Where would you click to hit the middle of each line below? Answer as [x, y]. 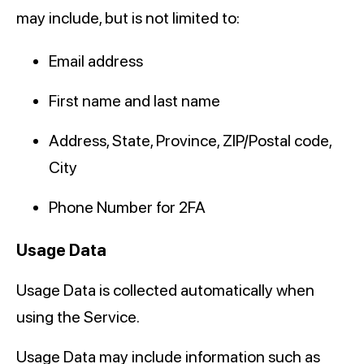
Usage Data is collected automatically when [165, 290]
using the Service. [78, 317]
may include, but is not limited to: [128, 18]
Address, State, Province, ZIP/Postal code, [190, 141]
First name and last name [134, 101]
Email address [96, 61]
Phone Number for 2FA [127, 208]
